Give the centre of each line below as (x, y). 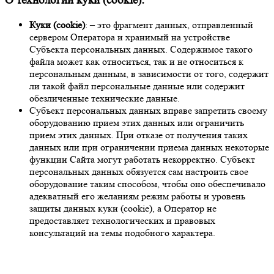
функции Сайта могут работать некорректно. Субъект (142, 159)
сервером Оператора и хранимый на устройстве (130, 37)
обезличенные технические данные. (105, 98)
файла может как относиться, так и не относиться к (136, 61)
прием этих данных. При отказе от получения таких (139, 135)
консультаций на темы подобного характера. (122, 232)
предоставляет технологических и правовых (122, 220)
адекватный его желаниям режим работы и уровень (137, 196)
